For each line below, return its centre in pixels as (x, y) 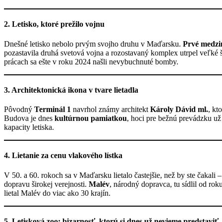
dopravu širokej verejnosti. (46, 184)
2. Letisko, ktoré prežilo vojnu (54, 24)
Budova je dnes (29, 118)
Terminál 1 (53, 110)
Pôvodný (19, 110)
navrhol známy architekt (111, 110)
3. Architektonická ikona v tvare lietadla (71, 90)
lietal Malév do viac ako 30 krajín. (57, 193)
